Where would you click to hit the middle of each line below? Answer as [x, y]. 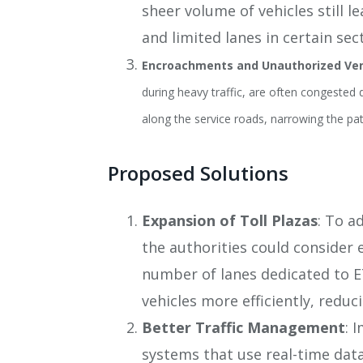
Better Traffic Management [243, 327]
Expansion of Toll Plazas [230, 220]
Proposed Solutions [198, 173]
